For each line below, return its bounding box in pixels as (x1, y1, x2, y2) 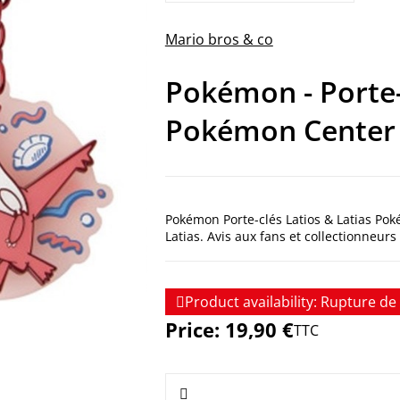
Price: (164, 316, 225, 344)
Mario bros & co (164, 29, 273, 49)
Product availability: (184, 292, 317, 312)
